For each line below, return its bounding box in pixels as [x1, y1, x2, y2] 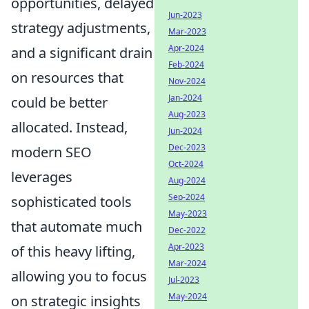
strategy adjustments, [11, 18, 150, 37]
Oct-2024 [168, 158, 203, 170]
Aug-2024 [168, 175, 206, 186]
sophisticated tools [11, 192, 132, 211]
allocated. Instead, [11, 117, 128, 137]
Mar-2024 [168, 257, 206, 269]
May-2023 [168, 208, 207, 219]
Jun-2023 [168, 9, 202, 21]
